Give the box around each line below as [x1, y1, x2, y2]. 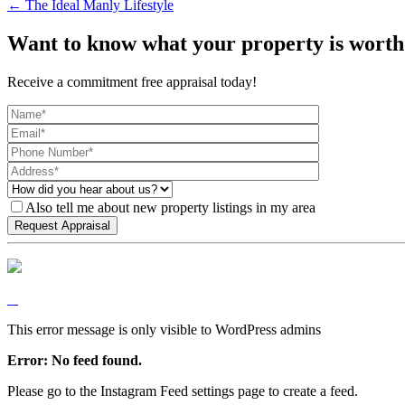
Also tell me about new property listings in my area [25, 199, 316, 215]
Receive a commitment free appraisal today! [7, 73, 257, 89]
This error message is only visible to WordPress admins [7, 321, 321, 337]
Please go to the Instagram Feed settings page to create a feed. [7, 382, 358, 399]
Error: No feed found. [7, 352, 142, 368]
